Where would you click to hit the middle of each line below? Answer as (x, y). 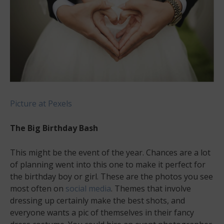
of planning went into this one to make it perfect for (108, 164)
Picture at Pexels (41, 103)
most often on (38, 188)
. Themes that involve (151, 188)
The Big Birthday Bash (54, 128)
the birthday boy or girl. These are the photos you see (111, 176)
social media (88, 188)
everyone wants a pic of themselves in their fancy (102, 212)
